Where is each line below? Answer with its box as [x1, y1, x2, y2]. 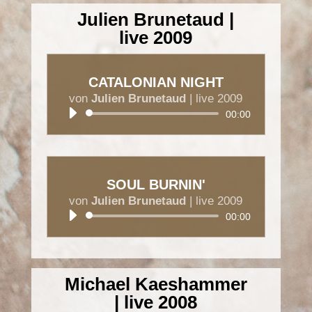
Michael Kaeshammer [64, 273, 247, 295]
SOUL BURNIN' [106, 177, 205, 193]
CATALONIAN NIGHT [88, 75, 224, 91]
